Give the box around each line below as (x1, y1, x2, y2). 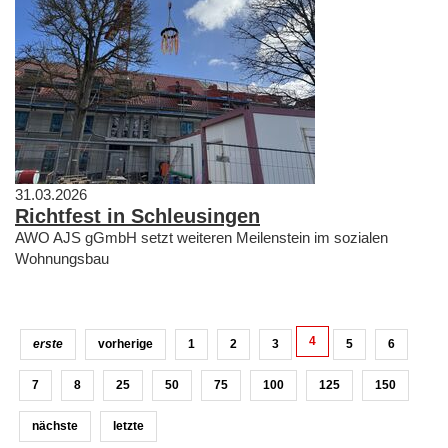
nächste (32, 418, 78, 433)
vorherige (98, 336, 153, 351)
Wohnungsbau (15, 249, 109, 267)
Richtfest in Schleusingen (15, 204, 260, 227)
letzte (113, 418, 144, 433)
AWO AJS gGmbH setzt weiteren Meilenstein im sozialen (15, 228, 388, 246)
